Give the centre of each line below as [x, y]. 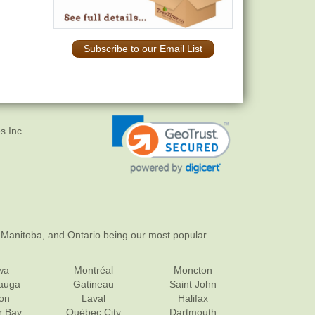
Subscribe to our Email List [143, 49]
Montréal [93, 270]
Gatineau [93, 284]
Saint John [193, 284]
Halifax [193, 298]
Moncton [193, 270]
